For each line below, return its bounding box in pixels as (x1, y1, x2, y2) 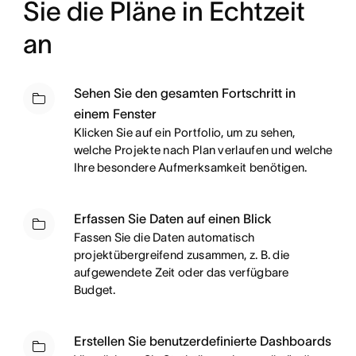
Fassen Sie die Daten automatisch (73, 230, 255, 244)
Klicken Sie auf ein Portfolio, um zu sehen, (73, 125, 296, 139)
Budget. (73, 282, 116, 296)
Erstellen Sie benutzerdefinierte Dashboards (73, 333, 331, 348)
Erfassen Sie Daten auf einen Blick (73, 211, 271, 226)
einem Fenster (73, 106, 157, 121)
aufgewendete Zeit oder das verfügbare (73, 265, 289, 279)
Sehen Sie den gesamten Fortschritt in (73, 85, 296, 100)
